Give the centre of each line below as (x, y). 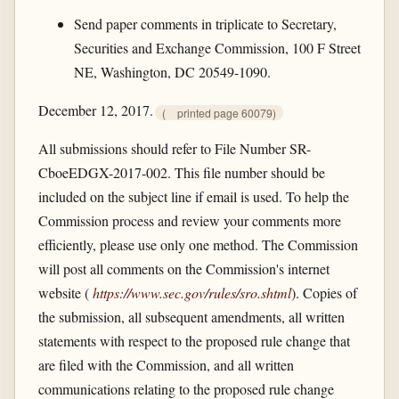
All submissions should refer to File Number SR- (174, 149)
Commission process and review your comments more (189, 221)
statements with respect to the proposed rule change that (194, 341)
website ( (65, 293)
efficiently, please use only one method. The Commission (198, 245)
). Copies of (324, 293)
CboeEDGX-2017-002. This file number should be (181, 173)
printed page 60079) (226, 112)
